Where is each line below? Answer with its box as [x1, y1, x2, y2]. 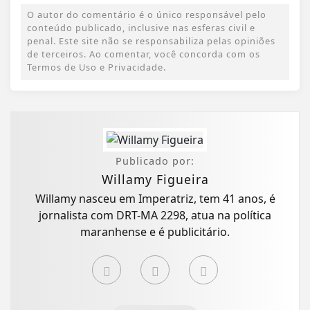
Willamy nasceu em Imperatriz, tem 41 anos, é [35, 191, 275, 207]
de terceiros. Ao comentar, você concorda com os [27, 48, 260, 61]
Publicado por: [116, 154, 194, 168]
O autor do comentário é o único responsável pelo [27, 8, 266, 21]
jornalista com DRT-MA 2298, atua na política [39, 208, 271, 224]
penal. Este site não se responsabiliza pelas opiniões [27, 35, 275, 48]
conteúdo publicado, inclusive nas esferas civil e [27, 21, 255, 35]
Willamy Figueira [101, 171, 209, 188]
